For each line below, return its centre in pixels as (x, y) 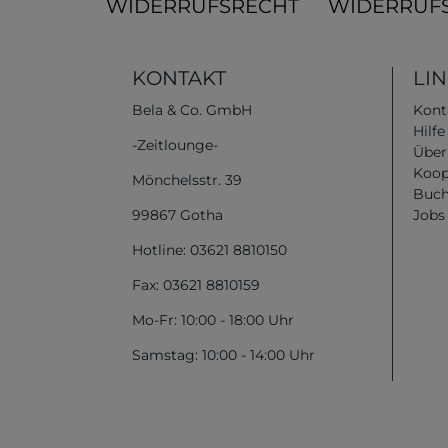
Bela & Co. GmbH (192, 109)
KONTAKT (179, 77)
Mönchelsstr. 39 (187, 179)
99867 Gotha (177, 214)
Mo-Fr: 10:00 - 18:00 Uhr (213, 319)
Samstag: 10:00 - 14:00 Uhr (223, 354)
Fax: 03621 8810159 (196, 284)
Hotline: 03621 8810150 (209, 249)
